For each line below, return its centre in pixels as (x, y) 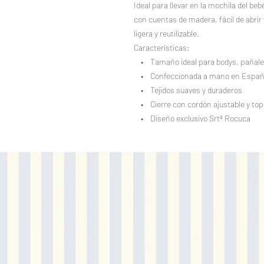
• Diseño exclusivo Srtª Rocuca (192, 118)
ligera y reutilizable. (166, 34)
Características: (162, 48)
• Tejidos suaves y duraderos (188, 90)
